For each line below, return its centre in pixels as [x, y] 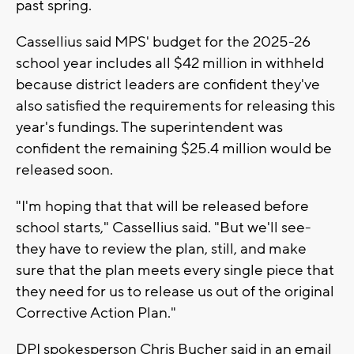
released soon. [64, 169]
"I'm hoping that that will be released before [162, 206]
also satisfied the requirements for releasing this [175, 105]
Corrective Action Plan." [96, 313]
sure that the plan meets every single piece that [175, 270]
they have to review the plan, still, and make [161, 249]
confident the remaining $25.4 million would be [174, 148]
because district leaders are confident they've [168, 84]
